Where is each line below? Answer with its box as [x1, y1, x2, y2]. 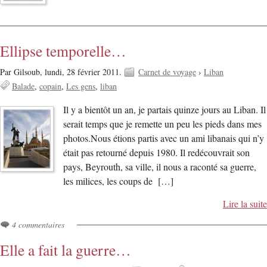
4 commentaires [12, 218, 64, 230]
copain [39, 80, 61, 92]
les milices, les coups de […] [63, 175, 174, 188]
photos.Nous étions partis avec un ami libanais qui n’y [63, 132, 265, 145]
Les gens [66, 80, 95, 92]
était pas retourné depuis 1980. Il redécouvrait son [63, 146, 250, 160]
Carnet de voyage [138, 66, 196, 78]
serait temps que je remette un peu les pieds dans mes [63, 117, 262, 131]
